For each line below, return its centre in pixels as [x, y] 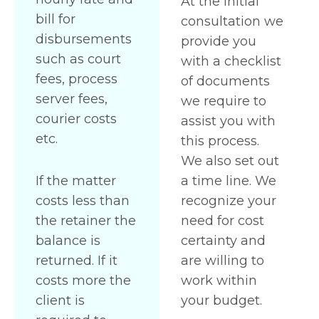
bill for [56, 19]
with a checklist [231, 62]
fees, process [77, 79]
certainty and [223, 241]
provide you [219, 42]
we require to [224, 101]
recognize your [229, 201]
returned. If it [77, 261]
